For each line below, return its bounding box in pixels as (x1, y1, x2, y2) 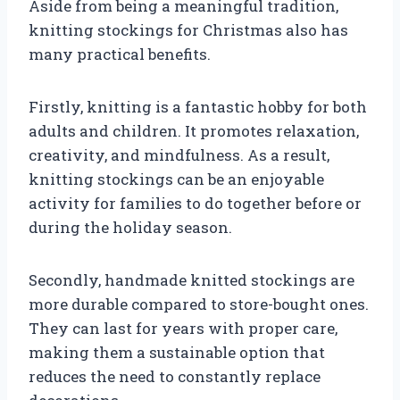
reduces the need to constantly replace (29, 365, 321, 387)
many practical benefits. (29, 43, 211, 64)
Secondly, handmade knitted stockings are (29, 269, 354, 290)
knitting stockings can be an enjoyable (29, 168, 324, 189)
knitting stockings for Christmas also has (29, 19, 348, 40)
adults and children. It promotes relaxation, (29, 120, 359, 141)
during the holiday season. (29, 216, 232, 237)
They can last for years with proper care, (29, 317, 337, 338)
